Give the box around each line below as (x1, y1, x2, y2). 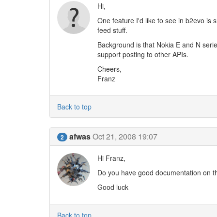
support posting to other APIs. (97, 49, 188, 59)
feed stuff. (97, 25, 127, 35)
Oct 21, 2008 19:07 (93, 131, 157, 142)
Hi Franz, (97, 153, 125, 163)
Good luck (97, 182, 128, 192)
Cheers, (97, 64, 122, 74)
